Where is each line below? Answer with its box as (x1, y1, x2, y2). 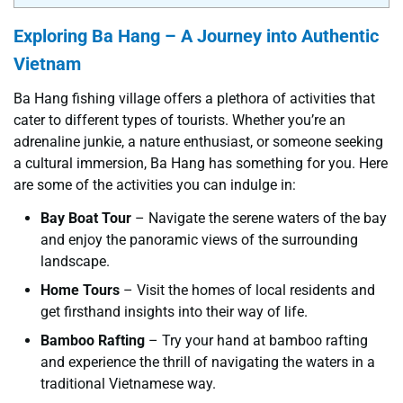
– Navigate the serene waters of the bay (131, 209, 387, 227)
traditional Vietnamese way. (40, 374, 216, 392)
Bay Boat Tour (40, 209, 131, 227)
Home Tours (40, 281, 120, 299)
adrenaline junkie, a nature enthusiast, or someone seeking (13, 132, 383, 150)
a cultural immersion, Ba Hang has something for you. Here (13, 154, 388, 172)
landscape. (40, 252, 110, 270)
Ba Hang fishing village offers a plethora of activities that (13, 89, 375, 107)
